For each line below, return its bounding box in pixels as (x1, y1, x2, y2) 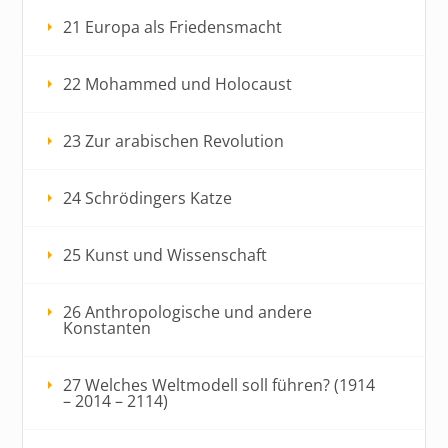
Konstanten (63, 316, 152, 339)
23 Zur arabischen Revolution (63, 129, 285, 152)
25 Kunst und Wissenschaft (63, 243, 268, 266)
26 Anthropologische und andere (63, 300, 313, 323)
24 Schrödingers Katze (63, 186, 233, 209)
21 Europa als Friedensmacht (63, 15, 283, 38)
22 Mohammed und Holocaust (63, 72, 293, 95)
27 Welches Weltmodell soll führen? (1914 (63, 373, 376, 396)
